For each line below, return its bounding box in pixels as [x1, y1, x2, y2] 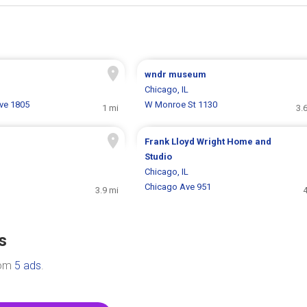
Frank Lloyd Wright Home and [144, 136, 271, 147]
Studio [144, 151, 172, 162]
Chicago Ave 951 [144, 182, 211, 193]
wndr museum [144, 69, 206, 80]
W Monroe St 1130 [144, 99, 217, 110]
